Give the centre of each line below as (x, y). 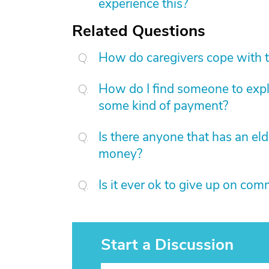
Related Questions (139, 31)
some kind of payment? (163, 106)
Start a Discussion (167, 245)
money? (120, 154)
